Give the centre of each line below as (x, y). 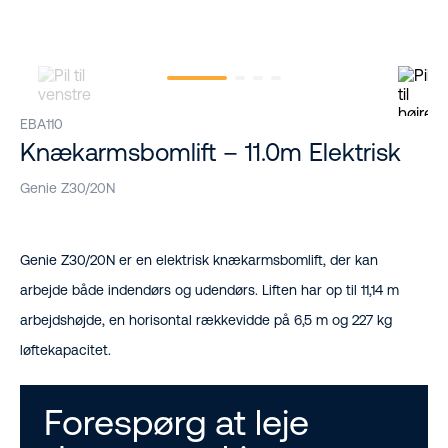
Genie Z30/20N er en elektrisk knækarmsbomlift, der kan (199, 260)
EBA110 (41, 124)
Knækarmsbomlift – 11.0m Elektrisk (210, 152)
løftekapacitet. (65, 350)
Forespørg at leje (176, 423)
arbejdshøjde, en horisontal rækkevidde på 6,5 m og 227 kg (206, 320)
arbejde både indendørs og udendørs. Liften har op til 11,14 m (209, 290)
